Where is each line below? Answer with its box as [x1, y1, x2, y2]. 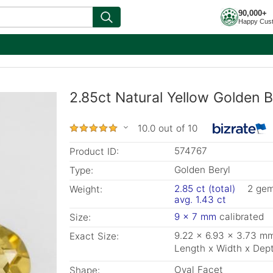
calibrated [216, 211, 264, 222]
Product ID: [69, 146, 119, 157]
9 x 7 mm [174, 211, 216, 222]
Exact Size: [69, 230, 119, 242]
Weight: [69, 183, 102, 195]
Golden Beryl [174, 164, 230, 175]
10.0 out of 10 [138, 122, 197, 134]
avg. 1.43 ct [174, 194, 226, 205]
